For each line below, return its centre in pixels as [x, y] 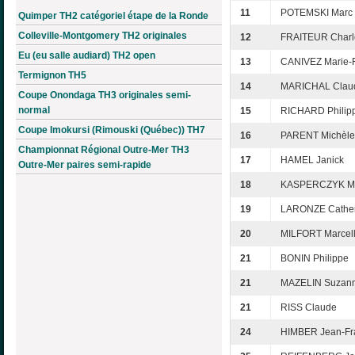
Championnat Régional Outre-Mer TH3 [104, 149]
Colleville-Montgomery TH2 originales [103, 35]
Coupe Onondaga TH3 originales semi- [105, 95]
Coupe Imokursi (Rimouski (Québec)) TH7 [112, 130]
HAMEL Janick [312, 160]
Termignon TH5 [52, 75]
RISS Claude [309, 308]
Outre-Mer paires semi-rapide [85, 164]
